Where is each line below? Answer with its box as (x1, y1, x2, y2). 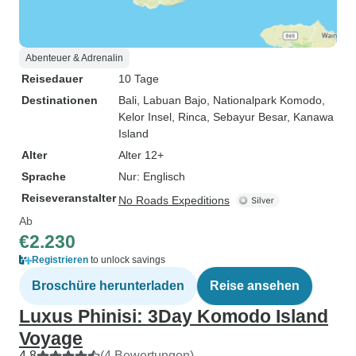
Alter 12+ (118, 149, 164, 161)
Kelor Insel (118, 110, 172, 123)
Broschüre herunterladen (32, 279, 184, 292)
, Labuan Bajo (137, 94, 207, 106)
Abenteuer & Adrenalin (25, 52, 123, 64)
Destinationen (21, 94, 98, 106)
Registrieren (32, 254, 88, 265)
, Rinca (172, 110, 207, 123)
